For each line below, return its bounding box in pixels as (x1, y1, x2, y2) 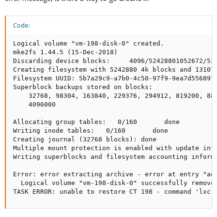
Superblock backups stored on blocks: (13, 83, 153, 91)
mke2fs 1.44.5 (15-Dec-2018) (13, 48, 118, 56)
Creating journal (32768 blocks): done (13, 136, 156, 143)
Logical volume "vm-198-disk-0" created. (13, 40, 164, 47)
